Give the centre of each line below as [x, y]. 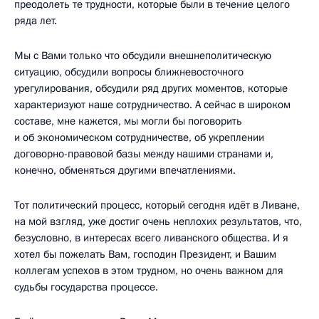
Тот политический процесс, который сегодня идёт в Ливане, [157, 205]
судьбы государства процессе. [86, 287]
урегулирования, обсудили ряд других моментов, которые [151, 88]
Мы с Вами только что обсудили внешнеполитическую [143, 55]
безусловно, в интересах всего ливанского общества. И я [151, 237]
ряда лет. [36, 20]
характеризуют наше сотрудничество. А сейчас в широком [152, 104]
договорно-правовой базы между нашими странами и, [144, 153]
